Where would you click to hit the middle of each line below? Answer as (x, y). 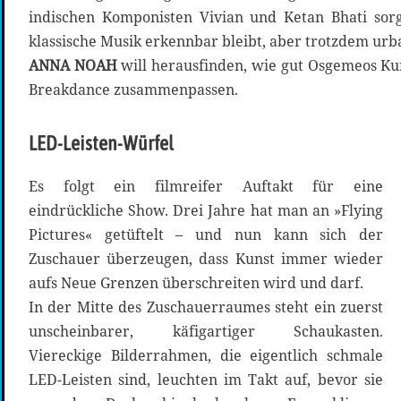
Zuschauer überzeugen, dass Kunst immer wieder (206, 259)
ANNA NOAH (75, 66)
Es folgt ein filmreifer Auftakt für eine (206, 187)
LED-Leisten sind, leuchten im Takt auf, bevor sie (206, 380)
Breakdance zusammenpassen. (133, 90)
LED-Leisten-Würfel (101, 144)
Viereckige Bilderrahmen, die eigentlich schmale (206, 356)
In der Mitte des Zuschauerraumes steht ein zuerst (206, 307)
